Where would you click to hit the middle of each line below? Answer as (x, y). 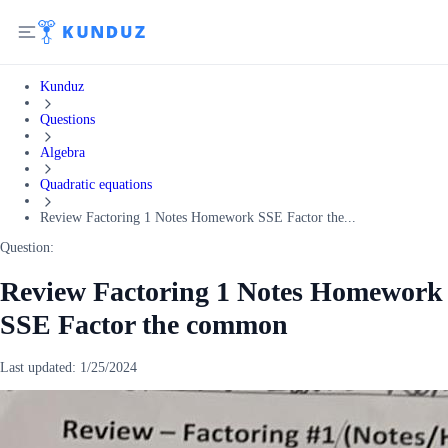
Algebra (62, 152)
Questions (67, 119)
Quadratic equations (96, 185)
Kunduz (62, 86)
